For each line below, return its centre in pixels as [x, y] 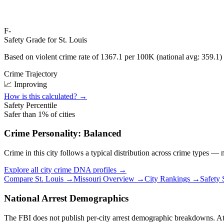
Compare [19, 179]
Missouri [87, 179]
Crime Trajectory [31, 73]
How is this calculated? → [45, 96]
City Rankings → [172, 179]
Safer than [21, 114]
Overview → [123, 179]
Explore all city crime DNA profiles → [65, 170]
